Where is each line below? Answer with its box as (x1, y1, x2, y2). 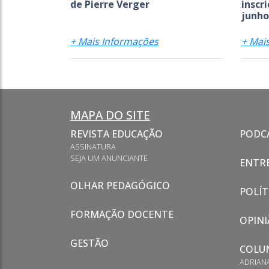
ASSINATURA (70, 141, 116, 152)
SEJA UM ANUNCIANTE (70, 152, 148, 163)
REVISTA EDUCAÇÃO (70, 127, 163, 141)
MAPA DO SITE (70, 106, 150, 123)
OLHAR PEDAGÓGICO (70, 178, 170, 192)
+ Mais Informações (70, 34, 159, 48)
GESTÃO (70, 236, 109, 250)
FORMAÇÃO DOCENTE (70, 207, 174, 221)
